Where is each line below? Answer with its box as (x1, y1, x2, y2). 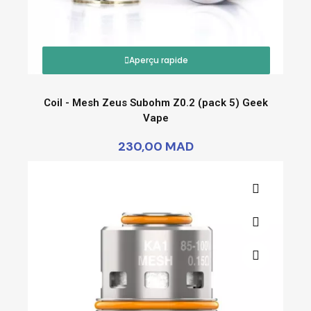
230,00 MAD (117, 137, 194, 155)
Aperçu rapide (129, 53, 188, 66)
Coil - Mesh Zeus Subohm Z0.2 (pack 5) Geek (43, 96, 268, 109)
